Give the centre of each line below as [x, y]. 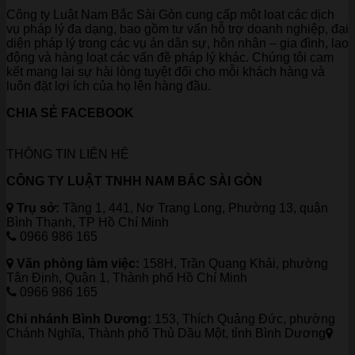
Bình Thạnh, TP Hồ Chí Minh [88, 223]
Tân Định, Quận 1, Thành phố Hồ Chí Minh [127, 278]
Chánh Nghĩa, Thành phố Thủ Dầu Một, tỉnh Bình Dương [166, 334]
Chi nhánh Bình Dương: [79, 319]
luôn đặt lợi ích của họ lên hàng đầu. [109, 86]
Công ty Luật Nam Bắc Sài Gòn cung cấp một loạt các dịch [170, 15]
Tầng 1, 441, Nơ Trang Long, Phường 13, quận [194, 208]
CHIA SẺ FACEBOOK [70, 113]
